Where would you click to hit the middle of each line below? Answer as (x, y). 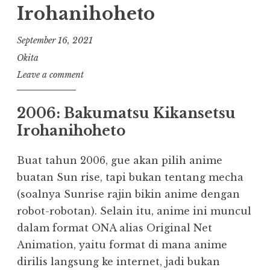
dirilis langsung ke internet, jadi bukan (118, 262)
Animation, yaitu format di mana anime (122, 245)
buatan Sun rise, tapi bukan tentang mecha (130, 177)
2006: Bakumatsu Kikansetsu (126, 113)
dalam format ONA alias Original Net (115, 228)
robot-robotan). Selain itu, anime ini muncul (134, 211)
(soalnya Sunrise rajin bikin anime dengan (128, 194)
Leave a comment (50, 75)
